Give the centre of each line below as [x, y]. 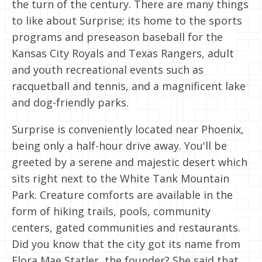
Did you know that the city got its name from [126, 244]
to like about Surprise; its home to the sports [127, 20]
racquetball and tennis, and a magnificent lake [129, 86]
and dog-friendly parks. [70, 102]
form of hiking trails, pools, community [111, 211]
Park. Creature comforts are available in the [122, 194]
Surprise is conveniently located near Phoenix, [128, 129]
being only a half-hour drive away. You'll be [119, 145]
